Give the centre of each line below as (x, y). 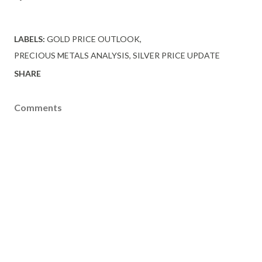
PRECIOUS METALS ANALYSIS (72, 55)
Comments (38, 107)
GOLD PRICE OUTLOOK (93, 39)
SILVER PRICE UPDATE (176, 55)
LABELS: (30, 39)
